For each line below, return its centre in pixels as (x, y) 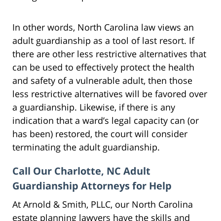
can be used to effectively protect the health (103, 67)
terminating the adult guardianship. (86, 147)
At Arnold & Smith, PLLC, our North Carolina (103, 204)
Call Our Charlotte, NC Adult (81, 171)
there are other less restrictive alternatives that (109, 54)
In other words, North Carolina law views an (103, 27)
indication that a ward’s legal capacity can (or (106, 120)
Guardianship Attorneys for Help (92, 185)
